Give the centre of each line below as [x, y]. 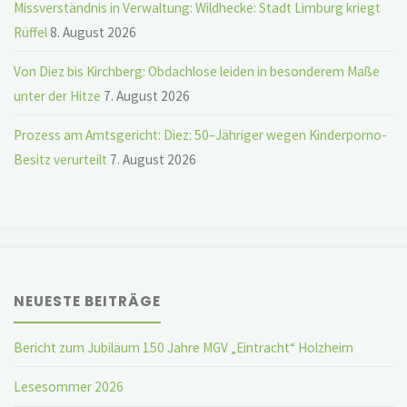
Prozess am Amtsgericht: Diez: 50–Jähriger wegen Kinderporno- [201, 135]
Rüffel [31, 32]
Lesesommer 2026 [69, 387]
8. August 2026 [94, 32]
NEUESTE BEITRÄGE [88, 302]
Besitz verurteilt [61, 160]
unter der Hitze [58, 95]
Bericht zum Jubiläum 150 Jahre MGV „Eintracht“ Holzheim [184, 347]
